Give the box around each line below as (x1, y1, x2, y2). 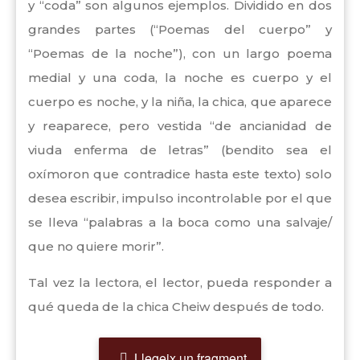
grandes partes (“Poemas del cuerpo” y (28, 22, 332, 37)
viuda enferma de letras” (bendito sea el (28, 142, 332, 157)
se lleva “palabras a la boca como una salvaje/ (28, 215, 332, 230)
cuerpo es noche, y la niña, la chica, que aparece (28, 94, 332, 109)
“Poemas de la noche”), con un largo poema (28, 46, 332, 61)
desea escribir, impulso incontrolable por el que (28, 190, 332, 206)
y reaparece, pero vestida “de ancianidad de (28, 118, 332, 133)
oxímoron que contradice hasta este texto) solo (28, 166, 332, 182)
